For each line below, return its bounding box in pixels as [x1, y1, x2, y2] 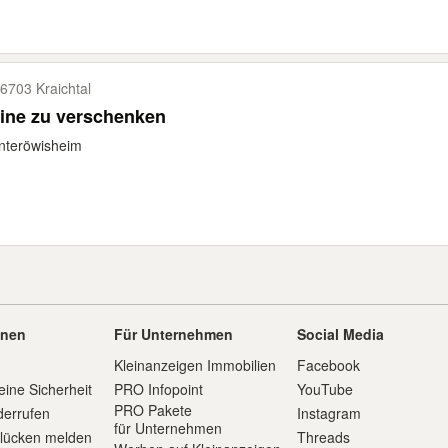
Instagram [297, 403, 362, 423]
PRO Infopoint [113, 379, 203, 399]
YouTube [297, 379, 354, 399]
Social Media [297, 324, 385, 344]
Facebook [297, 355, 361, 375]
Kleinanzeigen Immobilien [113, 355, 276, 375]
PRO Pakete [113, 400, 192, 420]
